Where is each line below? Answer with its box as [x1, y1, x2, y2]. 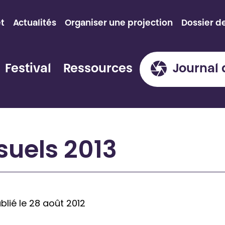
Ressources [63, 63, 133, 75]
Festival [5, 63, 51, 75]
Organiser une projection [65, 19, 173, 28]
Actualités [13, 19, 56, 28]
